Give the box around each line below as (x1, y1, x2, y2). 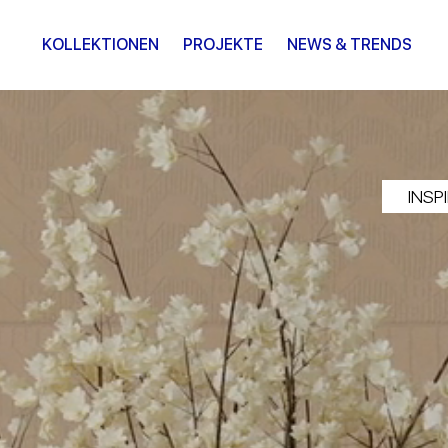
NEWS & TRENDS (287, 35, 412, 54)
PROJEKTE (183, 35, 263, 54)
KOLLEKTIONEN (42, 35, 159, 54)
